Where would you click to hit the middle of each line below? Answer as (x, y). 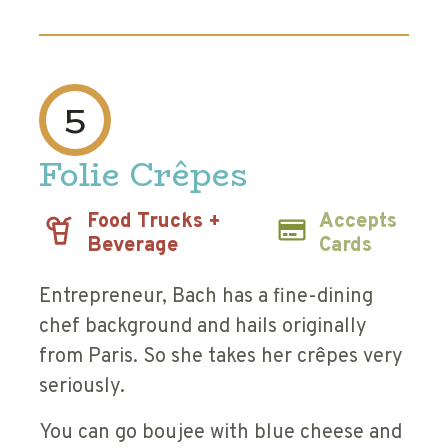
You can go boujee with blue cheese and (220, 432)
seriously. (82, 386)
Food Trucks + (154, 221)
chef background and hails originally (203, 326)
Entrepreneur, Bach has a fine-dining (206, 296)
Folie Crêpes (143, 174)
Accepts (358, 221)
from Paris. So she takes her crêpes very (221, 356)
